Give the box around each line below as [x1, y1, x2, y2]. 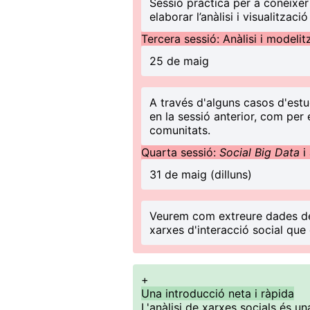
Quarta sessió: [141, 145, 219, 159]
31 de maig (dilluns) [149, 167, 252, 181]
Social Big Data [219, 145, 303, 159]
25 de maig [149, 54, 209, 68]
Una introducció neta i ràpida [141, 286, 294, 300]
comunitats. [149, 123, 210, 137]
